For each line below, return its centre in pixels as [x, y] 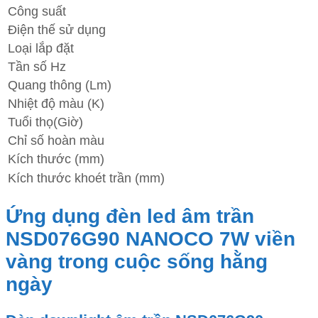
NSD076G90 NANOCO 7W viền [150, 239]
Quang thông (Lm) [60, 85]
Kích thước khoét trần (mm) [86, 178]
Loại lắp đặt [41, 48]
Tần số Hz [37, 67]
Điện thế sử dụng [57, 30]
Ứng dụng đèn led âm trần [130, 216]
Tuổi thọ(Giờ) [45, 122]
